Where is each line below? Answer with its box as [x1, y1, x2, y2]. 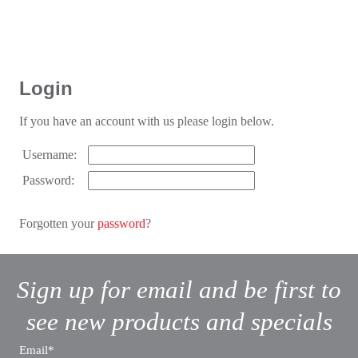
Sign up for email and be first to [17, 276, 341, 304]
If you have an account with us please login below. [19, 114, 274, 129]
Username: [22, 148, 77, 162]
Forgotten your [19, 217, 97, 231]
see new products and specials [26, 308, 332, 336]
